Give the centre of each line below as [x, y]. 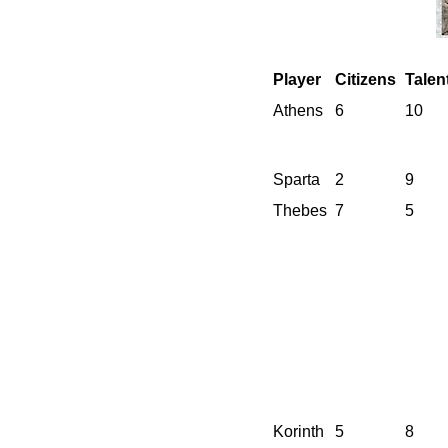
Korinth [298, 432]
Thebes [300, 211]
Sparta [296, 180]
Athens [298, 111]
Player [297, 80]
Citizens [365, 80]
